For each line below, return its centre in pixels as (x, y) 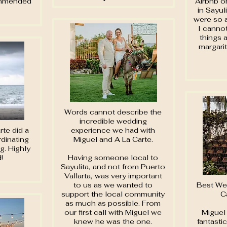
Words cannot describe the (113, 112)
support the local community (113, 194)
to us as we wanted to (113, 185)
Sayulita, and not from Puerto (113, 167)
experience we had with (113, 130)
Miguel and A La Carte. (113, 139)
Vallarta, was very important (113, 176)
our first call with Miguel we (113, 212)
